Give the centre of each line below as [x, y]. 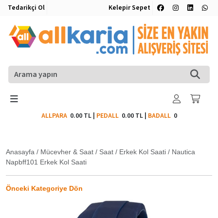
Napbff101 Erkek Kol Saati [46, 162]
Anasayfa [20, 152]
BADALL [159, 116]
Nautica [183, 152]
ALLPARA [55, 116]
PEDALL [109, 116]
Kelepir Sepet [129, 8]
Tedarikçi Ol [26, 8]
